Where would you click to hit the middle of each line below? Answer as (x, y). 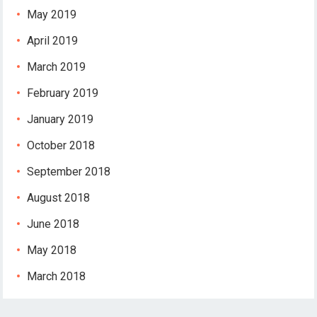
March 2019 (57, 67)
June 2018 (53, 224)
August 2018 (59, 198)
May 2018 (52, 250)
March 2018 (57, 277)
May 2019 (52, 15)
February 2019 (63, 93)
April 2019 (53, 41)
